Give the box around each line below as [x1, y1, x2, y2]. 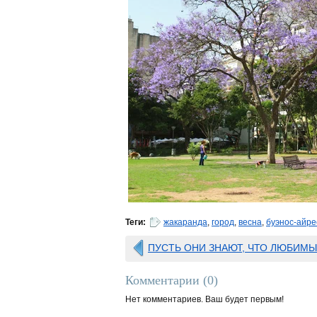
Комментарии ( [125, 273, 207, 287]
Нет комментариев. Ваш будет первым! [125, 294, 284, 304]
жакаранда [163, 217, 207, 227]
